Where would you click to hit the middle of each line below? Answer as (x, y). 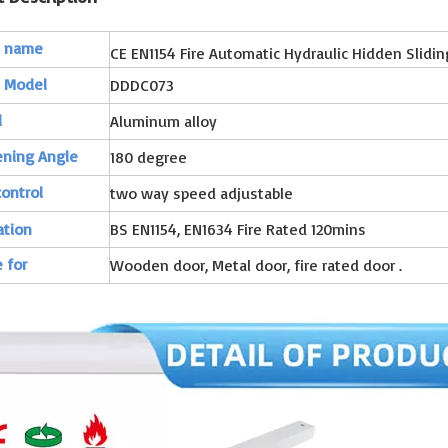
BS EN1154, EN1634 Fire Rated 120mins (238, 228)
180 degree (153, 156)
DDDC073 (142, 84)
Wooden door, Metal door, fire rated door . (256, 264)
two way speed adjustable (201, 192)
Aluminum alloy (163, 120)
